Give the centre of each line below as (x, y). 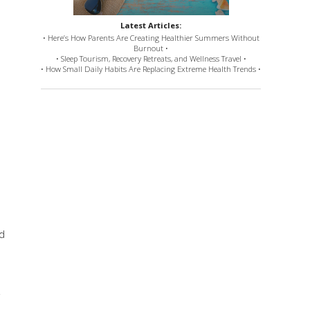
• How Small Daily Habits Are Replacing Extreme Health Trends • (151, 69)
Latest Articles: (151, 25)
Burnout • (151, 48)
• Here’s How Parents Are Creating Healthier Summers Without (151, 38)
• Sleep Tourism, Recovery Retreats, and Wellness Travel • (151, 59)
